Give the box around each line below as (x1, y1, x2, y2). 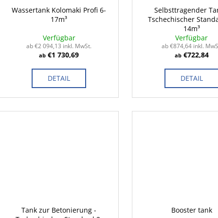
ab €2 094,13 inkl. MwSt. (26, 42, 92, 51)
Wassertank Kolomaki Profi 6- (12, 5, 107, 15)
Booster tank (171, 205, 212, 215)
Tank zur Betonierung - (21, 205, 97, 215)
